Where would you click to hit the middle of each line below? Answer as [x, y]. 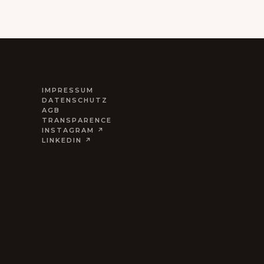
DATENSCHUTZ [75, 100]
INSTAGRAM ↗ [73, 130]
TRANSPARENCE [77, 120]
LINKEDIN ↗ [67, 140]
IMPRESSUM [67, 90]
